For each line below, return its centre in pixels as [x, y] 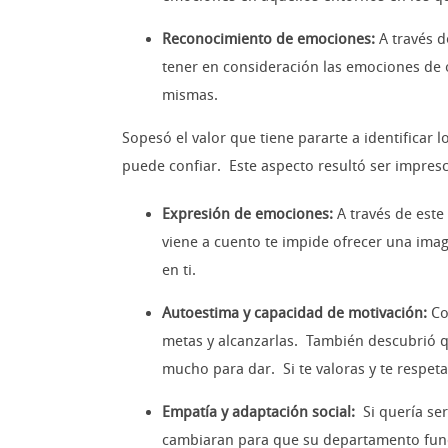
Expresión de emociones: [249, 214]
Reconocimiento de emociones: [270, 39]
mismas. [190, 95]
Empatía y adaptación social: [262, 412]
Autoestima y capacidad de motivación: [296, 313]
